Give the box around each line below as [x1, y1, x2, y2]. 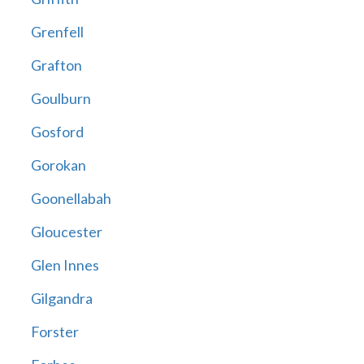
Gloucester [30, 223, 102, 241]
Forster [30, 323, 79, 341]
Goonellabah [30, 189, 111, 208]
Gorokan [30, 156, 86, 175]
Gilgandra [30, 289, 93, 308]
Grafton [30, 56, 82, 75]
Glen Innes [30, 256, 99, 275]
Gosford [30, 123, 84, 141]
